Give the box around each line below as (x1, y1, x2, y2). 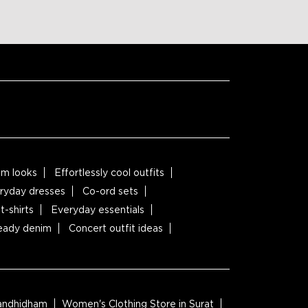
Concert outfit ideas (69, 223, 163, 234)
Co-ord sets (82, 186, 138, 197)
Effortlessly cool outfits (54, 167, 164, 178)
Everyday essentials (51, 204, 144, 215)
